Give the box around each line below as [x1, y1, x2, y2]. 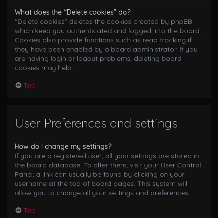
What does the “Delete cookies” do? [15, 7, 130, 17]
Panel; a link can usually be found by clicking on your [15, 170, 184, 179]
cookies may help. [15, 63, 73, 72]
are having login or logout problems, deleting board [15, 54, 182, 63]
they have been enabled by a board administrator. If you [15, 44, 198, 54]
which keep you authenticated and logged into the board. [15, 26, 201, 35]
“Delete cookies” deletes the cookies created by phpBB [15, 17, 192, 26]
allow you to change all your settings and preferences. [15, 188, 190, 198]
